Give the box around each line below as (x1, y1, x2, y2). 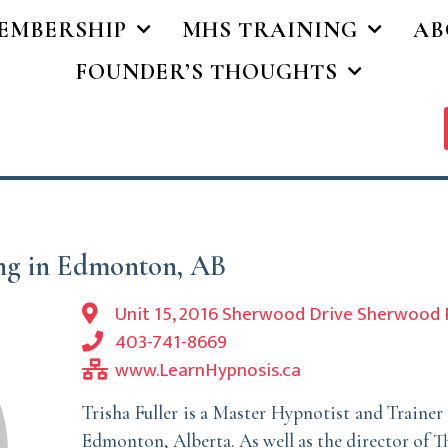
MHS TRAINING (182, 15, 359, 43)
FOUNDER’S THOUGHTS (75, 57, 338, 85)
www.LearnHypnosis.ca (115, 353, 302, 386)
